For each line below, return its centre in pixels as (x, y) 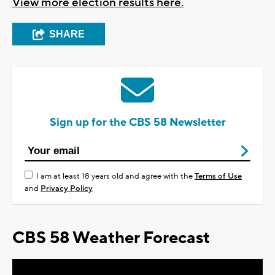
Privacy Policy (67, 189)
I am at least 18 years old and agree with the (115, 176)
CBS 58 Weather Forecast (111, 238)
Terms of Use (218, 176)
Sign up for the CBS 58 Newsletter (137, 123)
